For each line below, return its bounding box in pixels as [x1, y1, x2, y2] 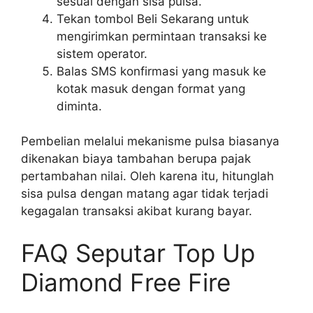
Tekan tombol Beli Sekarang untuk [57, 11, 249, 26]
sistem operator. [57, 46, 147, 61]
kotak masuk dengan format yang [57, 81, 245, 96]
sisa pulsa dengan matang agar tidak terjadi [21, 187, 268, 201]
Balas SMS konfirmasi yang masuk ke [57, 64, 266, 78]
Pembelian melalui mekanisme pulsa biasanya [21, 134, 279, 149]
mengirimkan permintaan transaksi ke [57, 29, 267, 43]
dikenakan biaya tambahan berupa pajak [21, 152, 251, 166]
